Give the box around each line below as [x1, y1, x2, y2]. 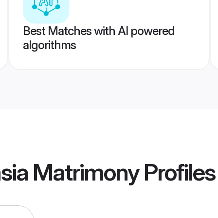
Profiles [139, 158, 215, 187]
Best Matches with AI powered [22, 24, 175, 38]
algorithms [22, 38, 76, 52]
